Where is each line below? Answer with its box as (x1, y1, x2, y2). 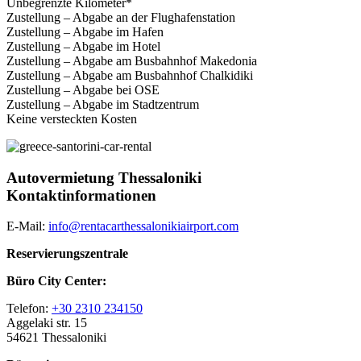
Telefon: (6, 301, 52, 316)
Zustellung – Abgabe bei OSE (6, 82, 160, 97)
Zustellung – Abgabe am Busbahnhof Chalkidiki (6, 68, 253, 82)
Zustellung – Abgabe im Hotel (6, 39, 160, 53)
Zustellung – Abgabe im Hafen (6, 24, 164, 39)
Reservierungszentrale (6, 247, 128, 261)
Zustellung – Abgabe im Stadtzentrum (6, 97, 199, 111)
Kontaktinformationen (6, 186, 156, 204)
